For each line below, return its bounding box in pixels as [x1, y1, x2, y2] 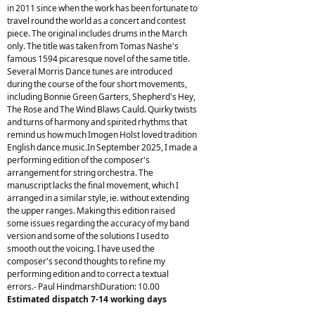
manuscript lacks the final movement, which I [7, 179, 179, 191]
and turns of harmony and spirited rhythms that [7, 115, 187, 128]
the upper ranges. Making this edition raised [7, 204, 175, 217]
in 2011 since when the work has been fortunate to [7, 1, 198, 14]
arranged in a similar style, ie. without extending [7, 191, 189, 204]
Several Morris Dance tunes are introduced [7, 65, 172, 77]
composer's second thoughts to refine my [7, 255, 165, 267]
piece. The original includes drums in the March [7, 27, 187, 39]
